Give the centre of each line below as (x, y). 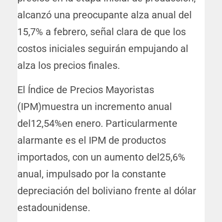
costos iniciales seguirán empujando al (103, 49)
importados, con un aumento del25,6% (101, 157)
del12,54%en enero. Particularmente (97, 124)
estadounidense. (54, 208)
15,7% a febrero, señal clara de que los (102, 32)
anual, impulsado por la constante (92, 174)
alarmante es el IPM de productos (92, 140)
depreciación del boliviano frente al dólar (107, 191)
